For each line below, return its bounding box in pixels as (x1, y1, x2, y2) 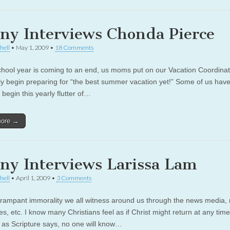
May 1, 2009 (16, 44, 49, 51)
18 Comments (55, 44, 93, 51)
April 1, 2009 (16, 174, 50, 182)
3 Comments (56, 174, 91, 182)
